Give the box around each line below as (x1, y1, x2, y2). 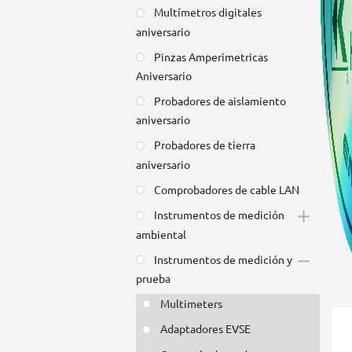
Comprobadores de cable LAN (154, 181, 300, 196)
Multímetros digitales (154, 5, 262, 20)
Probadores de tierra (154, 137, 256, 152)
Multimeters (160, 295, 223, 310)
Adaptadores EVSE (160, 321, 251, 336)
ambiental (136, 226, 187, 241)
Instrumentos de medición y (154, 251, 293, 266)
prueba (136, 270, 171, 285)
